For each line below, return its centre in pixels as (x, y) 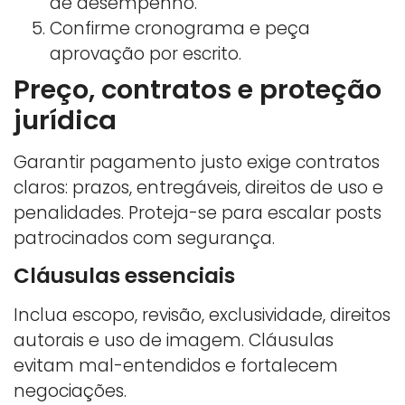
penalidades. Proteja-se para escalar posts (198, 212)
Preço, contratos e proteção (198, 89)
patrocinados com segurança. (144, 238)
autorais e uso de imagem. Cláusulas (174, 341)
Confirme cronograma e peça (180, 28)
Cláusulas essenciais (124, 276)
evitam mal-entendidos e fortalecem (176, 366)
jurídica (65, 120)
